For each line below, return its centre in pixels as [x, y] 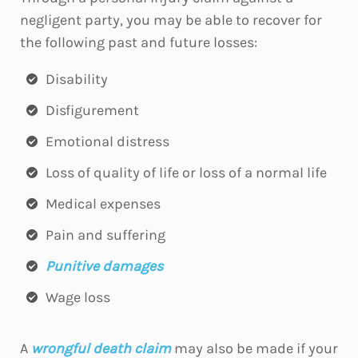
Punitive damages [104, 266]
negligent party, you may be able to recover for [171, 20]
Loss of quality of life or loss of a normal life [186, 173]
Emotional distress [107, 141]
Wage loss [78, 297]
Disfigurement [92, 110]
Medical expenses [103, 204]
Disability [77, 79]
